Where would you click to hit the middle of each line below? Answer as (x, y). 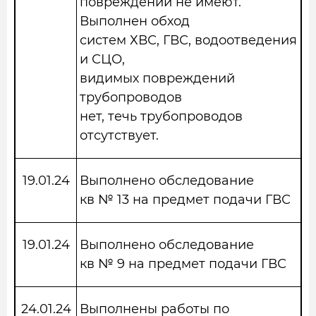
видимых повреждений (157, 78)
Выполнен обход (135, 21)
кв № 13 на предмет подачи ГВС (185, 200)
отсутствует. (119, 135)
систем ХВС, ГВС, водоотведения (188, 40)
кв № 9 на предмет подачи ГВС (183, 264)
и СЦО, (102, 59)
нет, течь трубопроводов (161, 116)
